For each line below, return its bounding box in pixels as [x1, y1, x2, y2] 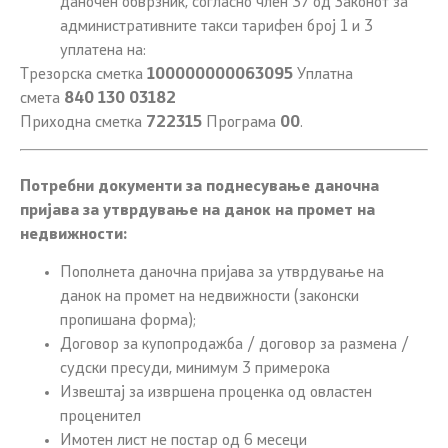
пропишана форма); [60, 313, 196, 330]
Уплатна [293, 66, 353, 83]
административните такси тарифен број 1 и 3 [60, 18, 373, 35]
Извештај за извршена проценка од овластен [60, 385, 372, 402]
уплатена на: [60, 42, 146, 59]
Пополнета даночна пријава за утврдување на [60, 265, 384, 282]
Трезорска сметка [20, 66, 147, 83]
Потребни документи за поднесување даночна [20, 179, 379, 196]
